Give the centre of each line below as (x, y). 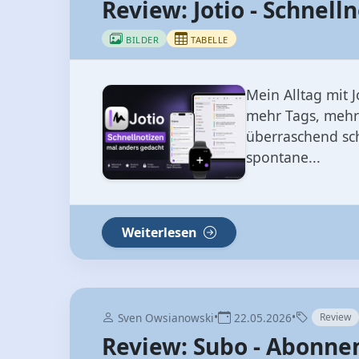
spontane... (283, 157)
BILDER (142, 40)
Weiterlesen (161, 233)
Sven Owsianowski (164, 318)
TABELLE (210, 40)
